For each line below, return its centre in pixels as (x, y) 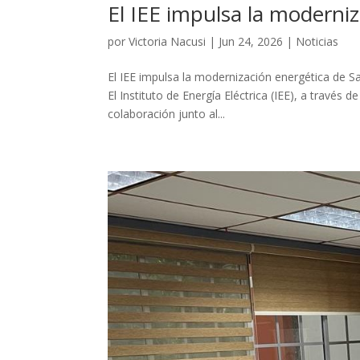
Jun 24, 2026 (251, 41)
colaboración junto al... (167, 113)
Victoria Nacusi (168, 41)
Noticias (317, 41)
